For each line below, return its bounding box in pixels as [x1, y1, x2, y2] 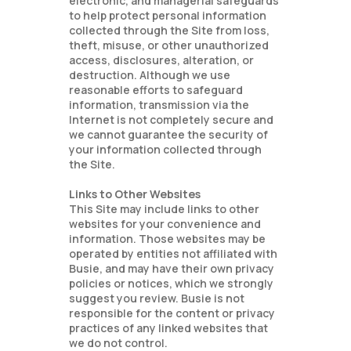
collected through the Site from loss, [69, 23, 270, 38]
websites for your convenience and [69, 216, 262, 231]
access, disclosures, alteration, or [69, 52, 255, 67]
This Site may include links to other [69, 201, 260, 216]
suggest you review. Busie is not [69, 291, 245, 306]
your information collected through [69, 142, 262, 157]
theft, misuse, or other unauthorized [69, 38, 270, 52]
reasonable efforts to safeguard [69, 82, 244, 97]
